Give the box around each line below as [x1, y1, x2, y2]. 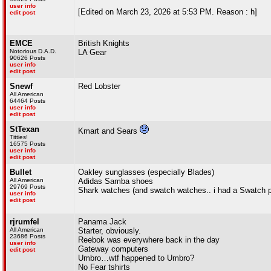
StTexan [10, 125, 39, 134]
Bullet [10, 168, 31, 177]
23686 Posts [10, 233, 45, 240]
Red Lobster [78, 82, 120, 91]
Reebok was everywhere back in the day [78, 235, 220, 244]
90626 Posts [10, 54, 45, 61]
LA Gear [78, 48, 106, 57]
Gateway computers [78, 244, 148, 253]
